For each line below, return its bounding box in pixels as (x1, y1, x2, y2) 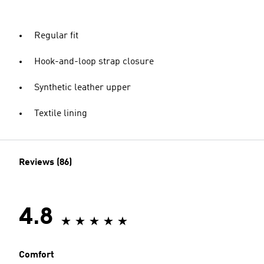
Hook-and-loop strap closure (34, 57, 154, 67)
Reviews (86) (19, 158, 72, 167)
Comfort (19, 250, 54, 260)
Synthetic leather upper (34, 83, 131, 93)
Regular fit (34, 31, 78, 41)
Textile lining (34, 109, 87, 118)
